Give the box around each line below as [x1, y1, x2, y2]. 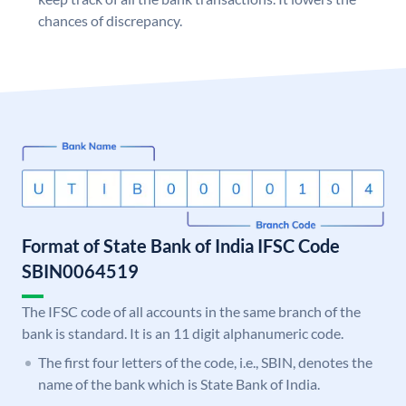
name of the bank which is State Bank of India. [38, 375, 320, 393]
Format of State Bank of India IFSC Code [22, 235, 340, 257]
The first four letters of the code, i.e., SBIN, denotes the [38, 353, 372, 372]
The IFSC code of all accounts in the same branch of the [22, 303, 361, 321]
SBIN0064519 [22, 260, 139, 283]
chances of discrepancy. [38, 12, 182, 30]
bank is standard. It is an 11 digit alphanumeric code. [22, 324, 343, 343]
